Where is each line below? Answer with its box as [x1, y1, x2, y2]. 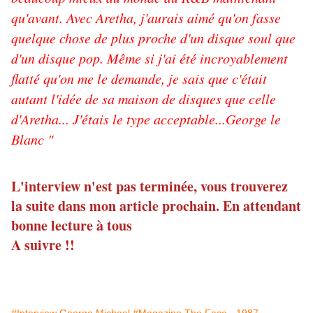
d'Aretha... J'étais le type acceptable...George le [11, 110, 281, 129]
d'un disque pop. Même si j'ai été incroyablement [11, 49, 288, 68]
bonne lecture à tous [11, 215, 132, 236]
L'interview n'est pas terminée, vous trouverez [11, 176, 288, 197]
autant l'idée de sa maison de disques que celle [11, 89, 276, 108]
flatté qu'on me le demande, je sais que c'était [11, 69, 267, 88]
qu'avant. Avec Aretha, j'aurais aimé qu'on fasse [11, 8, 281, 27]
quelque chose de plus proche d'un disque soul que [11, 29, 296, 48]
